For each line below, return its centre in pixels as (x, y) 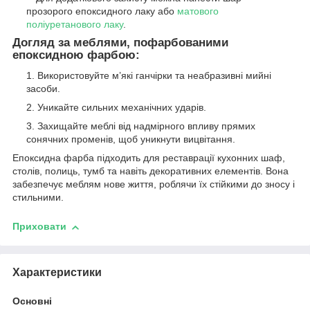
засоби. (43, 89)
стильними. (38, 198)
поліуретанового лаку (75, 24)
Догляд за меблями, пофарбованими (120, 42)
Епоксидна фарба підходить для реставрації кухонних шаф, (149, 158)
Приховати (39, 227)
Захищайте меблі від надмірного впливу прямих (146, 126)
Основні (32, 301)
